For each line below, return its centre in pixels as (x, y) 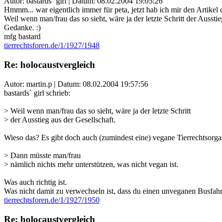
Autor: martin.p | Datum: (43, 84)
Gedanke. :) (22, 28)
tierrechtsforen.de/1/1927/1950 (52, 200)
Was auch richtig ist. (35, 182)
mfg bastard (22, 37)
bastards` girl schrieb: (37, 93)
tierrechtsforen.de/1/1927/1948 (52, 46)
